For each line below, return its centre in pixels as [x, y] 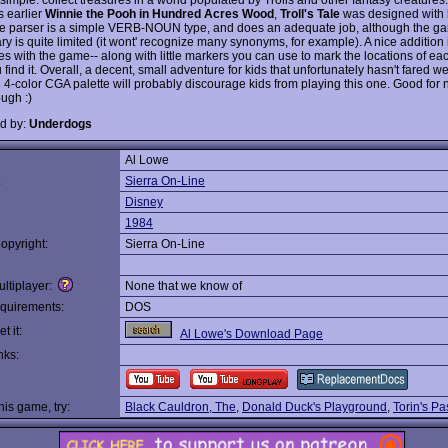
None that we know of [183, 286]
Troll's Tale [310, 13]
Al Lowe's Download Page [251, 334]
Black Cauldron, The [180, 407]
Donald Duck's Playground [314, 407]
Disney [144, 202]
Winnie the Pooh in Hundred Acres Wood [159, 13]
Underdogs [60, 123]
